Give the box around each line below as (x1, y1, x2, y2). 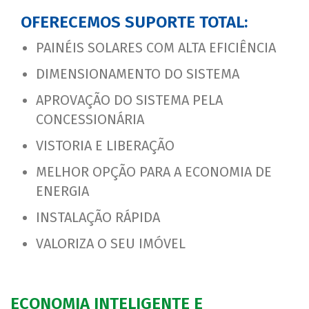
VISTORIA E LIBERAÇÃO (36, 137, 175, 154)
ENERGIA (36, 183, 89, 199)
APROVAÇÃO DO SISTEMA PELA (36, 92, 223, 108)
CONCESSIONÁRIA (36, 111, 144, 128)
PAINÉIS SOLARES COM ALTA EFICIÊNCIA (36, 39, 276, 56)
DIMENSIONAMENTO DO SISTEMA (36, 66, 239, 82)
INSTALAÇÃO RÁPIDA (36, 209, 160, 226)
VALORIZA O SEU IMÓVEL (36, 235, 186, 252)
